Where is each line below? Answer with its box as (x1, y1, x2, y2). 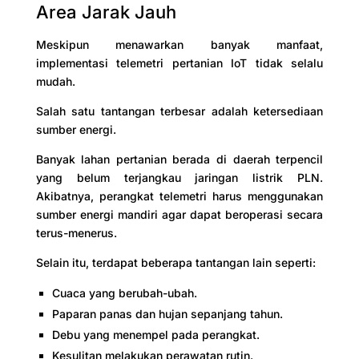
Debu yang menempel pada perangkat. (51, 327, 260, 341)
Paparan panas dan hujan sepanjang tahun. (51, 306, 283, 321)
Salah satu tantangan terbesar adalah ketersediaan (35, 103, 324, 118)
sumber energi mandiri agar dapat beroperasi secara (35, 207, 324, 221)
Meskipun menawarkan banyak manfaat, (35, 37, 324, 51)
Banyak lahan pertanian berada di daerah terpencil (35, 151, 324, 166)
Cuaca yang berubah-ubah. (51, 285, 197, 300)
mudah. (35, 74, 75, 88)
